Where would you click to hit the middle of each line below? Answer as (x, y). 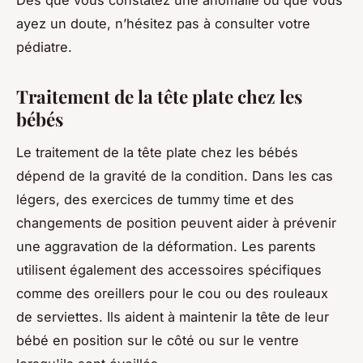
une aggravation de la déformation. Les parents (166, 246)
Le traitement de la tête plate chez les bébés (157, 152)
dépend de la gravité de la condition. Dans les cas (175, 175)
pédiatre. (44, 47)
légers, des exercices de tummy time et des (155, 199)
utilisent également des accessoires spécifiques (169, 269)
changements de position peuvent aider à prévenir (176, 222)
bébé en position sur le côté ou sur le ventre (158, 340)
